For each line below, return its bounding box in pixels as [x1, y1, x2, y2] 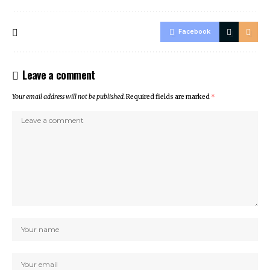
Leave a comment [22, 67, 95, 83]
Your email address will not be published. [12, 93, 125, 101]
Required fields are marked [126, 93, 211, 101]
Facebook [178, 28, 210, 36]
